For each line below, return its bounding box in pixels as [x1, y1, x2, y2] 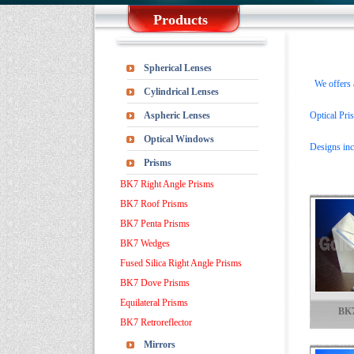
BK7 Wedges [120, 238, 170, 249]
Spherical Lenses [144, 62, 212, 73]
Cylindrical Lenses [144, 86, 219, 97]
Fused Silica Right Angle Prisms [120, 258, 242, 269]
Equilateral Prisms [120, 297, 188, 308]
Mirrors [144, 339, 175, 350]
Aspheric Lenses [144, 110, 210, 121]
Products [153, 12, 208, 28]
